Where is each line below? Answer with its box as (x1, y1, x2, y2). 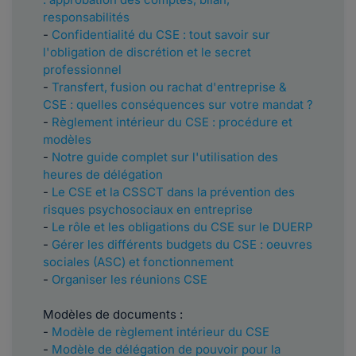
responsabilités (43, 10, 130, 25)
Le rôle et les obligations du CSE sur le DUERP (52, 219, 313, 235)
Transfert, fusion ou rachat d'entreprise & (52, 79, 287, 95)
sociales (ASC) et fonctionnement (43, 254, 234, 270)
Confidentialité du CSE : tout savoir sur (52, 27, 270, 43)
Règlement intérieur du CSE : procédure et (52, 114, 292, 130)
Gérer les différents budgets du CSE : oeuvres (52, 237, 312, 253)
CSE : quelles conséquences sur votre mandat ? (43, 97, 313, 113)
